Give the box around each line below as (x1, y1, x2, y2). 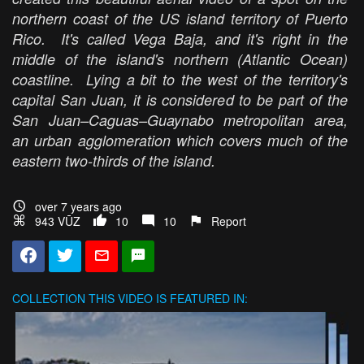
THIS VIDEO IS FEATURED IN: (85, 290, 248, 307)
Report (211, 213, 246, 230)
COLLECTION (12, 290, 85, 307)
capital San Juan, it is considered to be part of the (12, 89, 348, 110)
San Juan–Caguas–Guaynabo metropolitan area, (12, 110, 348, 131)
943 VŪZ (35, 213, 80, 230)
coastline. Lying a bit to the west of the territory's (12, 69, 348, 90)
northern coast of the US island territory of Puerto (12, 8, 348, 29)
